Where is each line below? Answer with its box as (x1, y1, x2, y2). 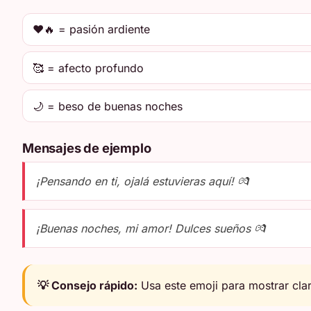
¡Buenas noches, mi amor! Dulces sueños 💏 (36, 221, 265, 235)
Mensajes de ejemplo (22, 140, 151, 155)
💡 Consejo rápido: (37, 278, 138, 292)
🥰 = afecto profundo (33, 60, 144, 75)
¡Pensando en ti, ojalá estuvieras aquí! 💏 (36, 174, 249, 189)
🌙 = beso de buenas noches (33, 99, 183, 113)
